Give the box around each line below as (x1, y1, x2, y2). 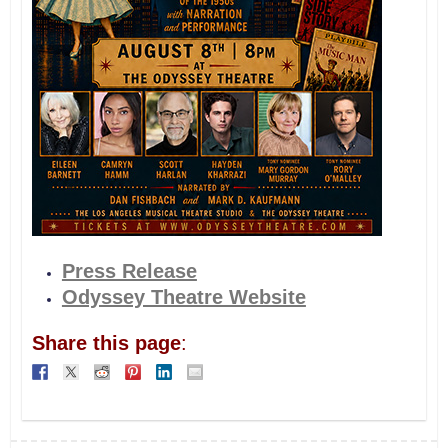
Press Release (61, 259, 197, 282)
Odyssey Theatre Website (61, 285, 306, 308)
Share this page (31, 331, 181, 354)
